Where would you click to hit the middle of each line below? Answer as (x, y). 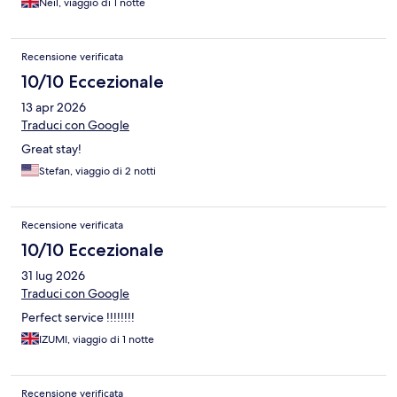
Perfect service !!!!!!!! (78, 317)
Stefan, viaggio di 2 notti (97, 171)
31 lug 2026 (53, 275)
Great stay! (51, 148)
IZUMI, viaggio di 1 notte (97, 339)
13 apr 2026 (54, 107)
